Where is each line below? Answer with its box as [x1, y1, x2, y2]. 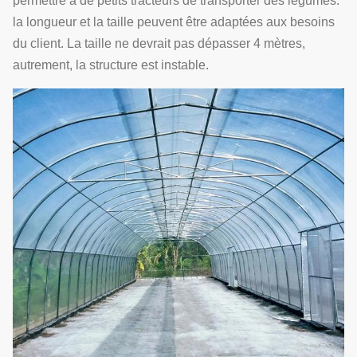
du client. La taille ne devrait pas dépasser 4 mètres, [13, 37, 305, 50]
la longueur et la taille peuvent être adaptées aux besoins [13, 15, 335, 29]
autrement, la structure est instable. [13, 58, 209, 72]
